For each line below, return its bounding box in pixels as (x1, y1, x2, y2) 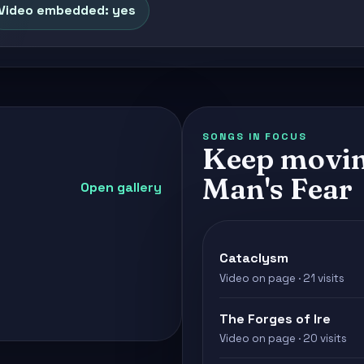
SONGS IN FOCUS (202, 130, 307, 144)
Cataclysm (219, 249, 288, 267)
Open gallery (80, 179, 162, 197)
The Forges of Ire (219, 310, 331, 327)
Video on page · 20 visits (219, 331, 347, 346)
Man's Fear (202, 171, 353, 207)
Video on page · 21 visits (219, 271, 344, 285)
